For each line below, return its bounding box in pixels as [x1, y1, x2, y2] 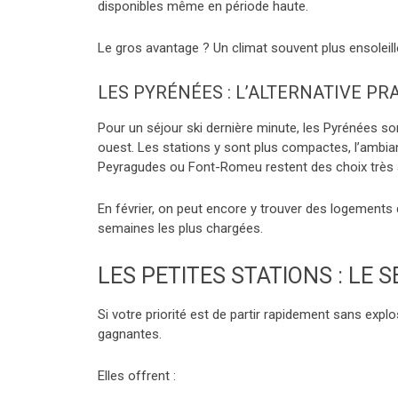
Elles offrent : [98, 367, 176, 384]
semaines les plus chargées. [98, 219, 263, 236]
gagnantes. [98, 325, 162, 342]
